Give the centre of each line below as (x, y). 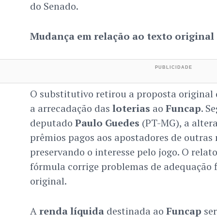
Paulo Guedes (107, 123)
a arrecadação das (71, 108)
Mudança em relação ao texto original (122, 36)
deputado (52, 123)
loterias (131, 108)
